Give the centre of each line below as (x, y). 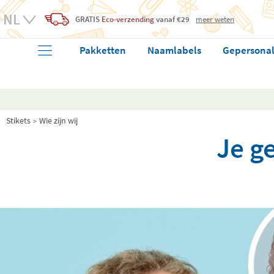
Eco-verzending (128, 19)
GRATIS (87, 19)
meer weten (215, 19)
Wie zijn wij (58, 120)
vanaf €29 (172, 19)
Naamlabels (175, 50)
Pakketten (103, 50)
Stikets (18, 120)
